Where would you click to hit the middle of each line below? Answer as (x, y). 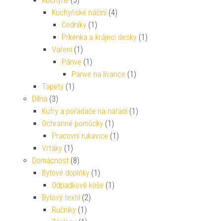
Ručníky (64, 210)
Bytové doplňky (66, 173)
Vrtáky (52, 148)
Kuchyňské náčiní (79, 12)
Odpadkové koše (78, 185)
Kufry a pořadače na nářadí (85, 111)
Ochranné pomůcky (73, 123)
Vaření (62, 49)
